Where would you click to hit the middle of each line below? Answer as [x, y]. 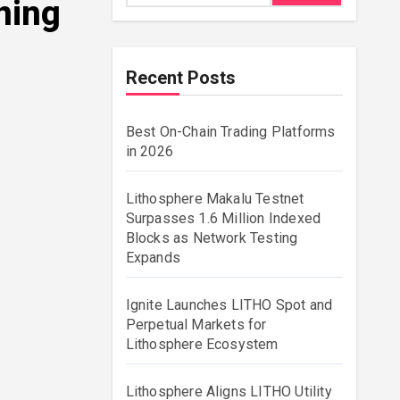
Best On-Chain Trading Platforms [230, 132]
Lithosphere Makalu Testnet [215, 199]
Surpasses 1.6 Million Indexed [223, 218]
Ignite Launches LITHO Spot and [229, 305]
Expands [153, 258]
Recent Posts [180, 78]
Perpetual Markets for [196, 325]
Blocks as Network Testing [212, 238]
